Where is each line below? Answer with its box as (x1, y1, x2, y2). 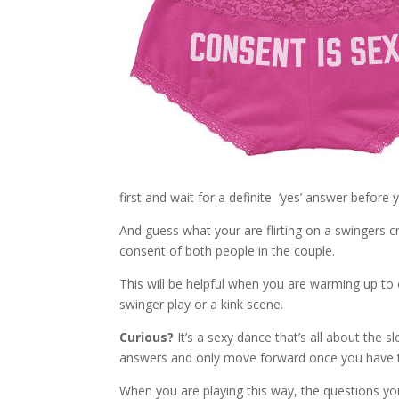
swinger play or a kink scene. (119, 295, 284, 313)
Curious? (119, 328, 175, 346)
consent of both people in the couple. (119, 241, 336, 259)
